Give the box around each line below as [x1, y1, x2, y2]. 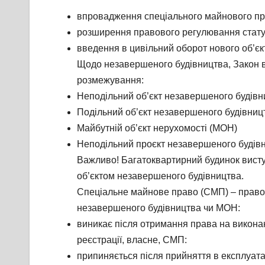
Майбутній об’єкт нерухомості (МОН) [77, 123, 237, 134]
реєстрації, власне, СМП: [77, 235, 187, 245]
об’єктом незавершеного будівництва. [77, 171, 244, 182]
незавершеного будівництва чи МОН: [77, 203, 240, 214]
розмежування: [77, 75, 144, 86]
